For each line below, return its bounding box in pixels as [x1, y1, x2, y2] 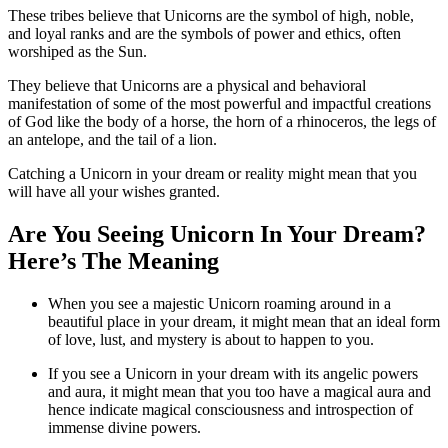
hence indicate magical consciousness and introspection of [48, 400, 413, 418]
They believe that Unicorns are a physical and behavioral [8, 77, 366, 95]
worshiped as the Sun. [8, 43, 147, 61]
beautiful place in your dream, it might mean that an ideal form [48, 312, 440, 330]
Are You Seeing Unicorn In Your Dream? [8, 220, 426, 247]
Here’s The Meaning [8, 247, 225, 274]
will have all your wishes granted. [8, 183, 220, 201]
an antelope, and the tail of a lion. [8, 131, 217, 149]
